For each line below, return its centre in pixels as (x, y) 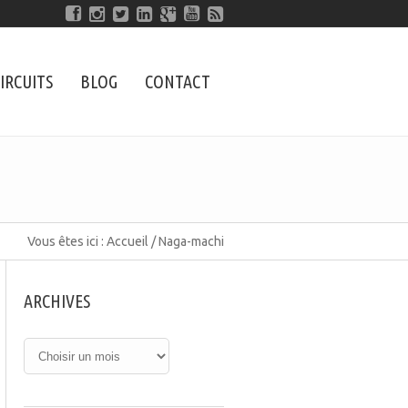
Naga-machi (191, 241)
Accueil (127, 241)
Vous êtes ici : (66, 241)
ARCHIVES (57, 301)
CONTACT (178, 82)
